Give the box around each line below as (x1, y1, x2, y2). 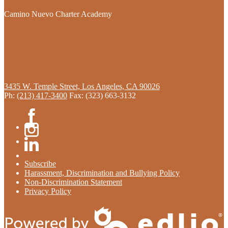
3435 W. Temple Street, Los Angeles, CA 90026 (4, 82, 160, 91)
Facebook (24, 123, 56, 132)
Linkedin (24, 151, 53, 160)
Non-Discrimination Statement (24, 178, 122, 187)
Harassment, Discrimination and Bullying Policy (24, 168, 180, 178)
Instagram (24, 137, 56, 146)
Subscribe (24, 159, 56, 168)
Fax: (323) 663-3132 (69, 91, 136, 100)
